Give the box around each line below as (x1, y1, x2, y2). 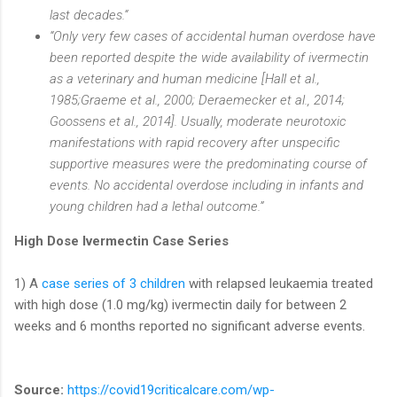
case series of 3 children (42, 275, 185, 292)
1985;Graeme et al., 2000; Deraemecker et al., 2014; (50, 91, 345, 108)
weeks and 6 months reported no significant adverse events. (14, 317, 365, 334)
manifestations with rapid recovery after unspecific (50, 134, 340, 151)
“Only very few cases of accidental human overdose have (50, 27, 376, 44)
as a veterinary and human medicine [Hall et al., (50, 70, 320, 87)
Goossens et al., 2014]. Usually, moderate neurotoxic (50, 113, 346, 129)
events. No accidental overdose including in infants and (50, 176, 363, 193)
